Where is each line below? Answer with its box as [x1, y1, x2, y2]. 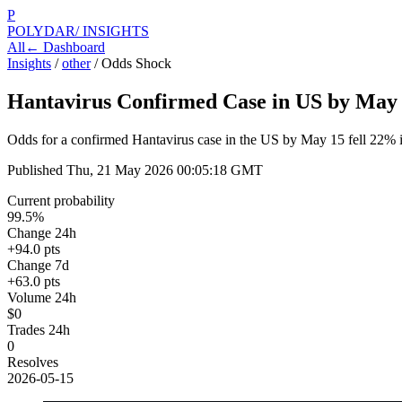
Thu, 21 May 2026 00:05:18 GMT [66, 162, 263, 178]
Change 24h [7, 224, 76, 240]
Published [7, 162, 66, 178]
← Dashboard [25, 39, 105, 55]
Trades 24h [7, 321, 70, 337]
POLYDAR [7, 23, 75, 39]
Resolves [7, 354, 58, 370]
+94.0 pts [7, 240, 60, 257]
